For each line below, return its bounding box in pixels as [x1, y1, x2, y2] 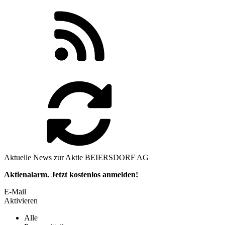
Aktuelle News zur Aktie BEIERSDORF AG [4, 153, 149, 162]
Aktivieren [4, 196, 38, 205]
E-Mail [4, 187, 26, 196]
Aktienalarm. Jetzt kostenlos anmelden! [4, 170, 138, 179]
